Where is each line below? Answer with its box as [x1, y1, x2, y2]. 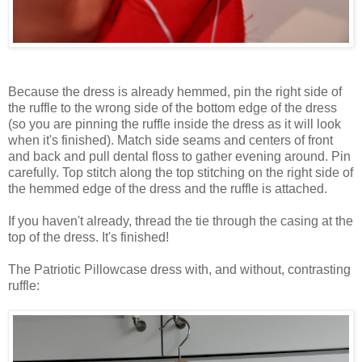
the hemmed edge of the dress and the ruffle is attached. [8, 181, 327, 196]
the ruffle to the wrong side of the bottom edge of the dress [8, 100, 337, 115]
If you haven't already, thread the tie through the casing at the [8, 213, 353, 228]
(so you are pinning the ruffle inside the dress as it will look [8, 116, 341, 131]
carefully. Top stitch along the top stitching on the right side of [8, 165, 353, 179]
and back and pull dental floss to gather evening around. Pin [8, 149, 351, 163]
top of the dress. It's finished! [8, 229, 169, 244]
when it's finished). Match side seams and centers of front [8, 133, 333, 147]
